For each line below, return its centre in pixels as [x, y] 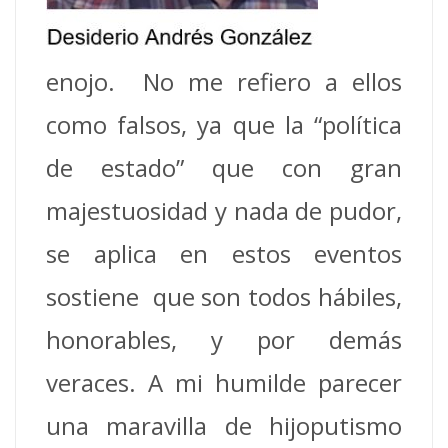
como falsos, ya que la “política [224, 124]
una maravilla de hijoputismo [224, 425]
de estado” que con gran [224, 167]
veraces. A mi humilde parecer [224, 382]
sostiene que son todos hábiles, [224, 296]
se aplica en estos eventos [224, 253]
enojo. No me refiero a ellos [224, 81]
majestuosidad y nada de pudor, [224, 210]
